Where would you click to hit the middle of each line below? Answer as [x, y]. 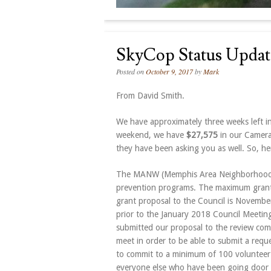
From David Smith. [150, 96]
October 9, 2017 [169, 72]
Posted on [131, 72]
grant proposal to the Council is [176, 201]
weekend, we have [151, 135]
